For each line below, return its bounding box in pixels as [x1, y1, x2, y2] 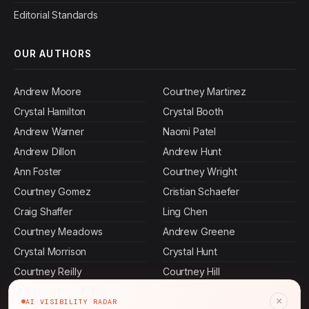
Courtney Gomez [14, 185, 91, 197]
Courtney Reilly [14, 265, 82, 277]
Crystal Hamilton [14, 105, 86, 117]
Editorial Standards [14, 8, 98, 21]
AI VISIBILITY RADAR [26, 297, 117, 306]
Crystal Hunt [163, 245, 217, 257]
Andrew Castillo [14, 285, 84, 297]
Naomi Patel [163, 125, 217, 137]
